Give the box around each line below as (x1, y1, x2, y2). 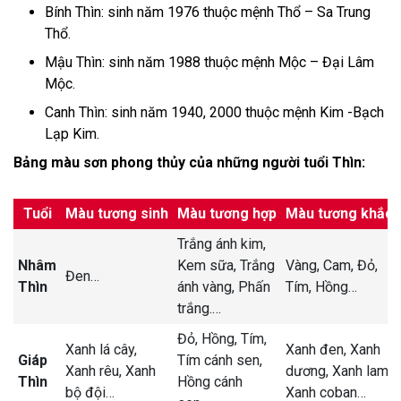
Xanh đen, (286, 340, 350, 358)
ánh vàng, (177, 277, 238, 295)
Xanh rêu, (65, 362, 125, 380)
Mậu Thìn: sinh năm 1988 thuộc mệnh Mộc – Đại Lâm (45, 53, 374, 71)
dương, (286, 362, 332, 380)
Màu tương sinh (65, 204, 168, 222)
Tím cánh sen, (177, 351, 262, 369)
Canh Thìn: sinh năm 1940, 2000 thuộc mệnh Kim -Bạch (45, 103, 384, 121)
